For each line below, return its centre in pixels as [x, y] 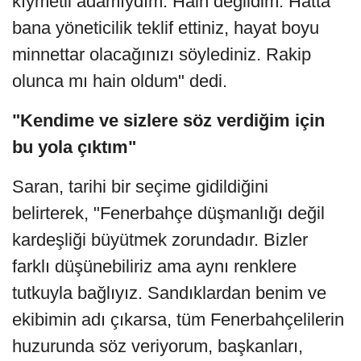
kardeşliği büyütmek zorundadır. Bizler [160, 239]
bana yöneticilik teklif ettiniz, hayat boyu [166, 27]
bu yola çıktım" [74, 147]
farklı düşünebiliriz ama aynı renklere [154, 266]
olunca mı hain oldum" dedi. [120, 81]
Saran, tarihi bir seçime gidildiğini [140, 186]
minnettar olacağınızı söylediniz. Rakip [162, 54]
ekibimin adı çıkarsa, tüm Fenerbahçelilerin [178, 319]
